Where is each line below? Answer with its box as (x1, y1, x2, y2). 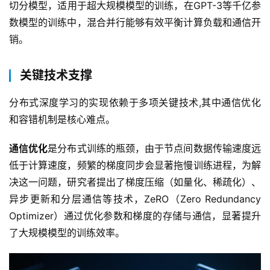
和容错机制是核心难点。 (9, 113, 121, 126)
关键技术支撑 (20, 68, 92, 83)
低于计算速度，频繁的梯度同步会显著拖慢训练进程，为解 (9, 159, 261, 172)
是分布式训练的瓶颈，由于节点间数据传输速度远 (48, 142, 262, 155)
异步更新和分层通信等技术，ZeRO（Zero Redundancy (9, 193, 261, 206)
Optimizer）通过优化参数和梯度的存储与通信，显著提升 (9, 210, 261, 222)
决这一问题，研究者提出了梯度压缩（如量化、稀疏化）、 (9, 176, 261, 189)
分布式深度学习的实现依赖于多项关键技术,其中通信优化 (9, 96, 261, 109)
